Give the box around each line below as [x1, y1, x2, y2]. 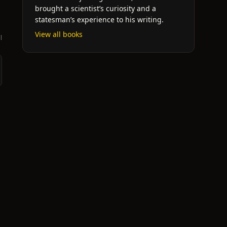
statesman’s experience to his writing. [35, 15, 164, 24]
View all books [35, 29, 83, 39]
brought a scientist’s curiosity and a [35, 4, 156, 13]
